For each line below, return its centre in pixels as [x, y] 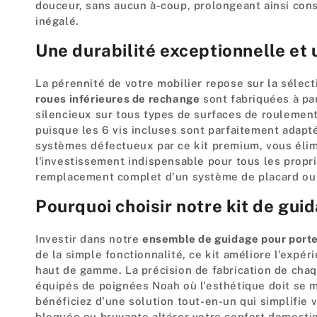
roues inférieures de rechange [118, 98]
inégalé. [57, 21]
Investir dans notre [89, 238]
